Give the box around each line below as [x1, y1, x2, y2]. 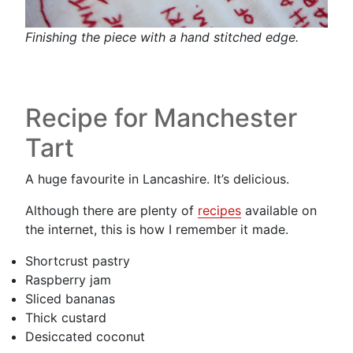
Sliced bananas [25, 290, 115, 307]
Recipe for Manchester [25, 102, 297, 133]
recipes [198, 202, 241, 218]
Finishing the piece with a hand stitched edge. [25, 28, 299, 45]
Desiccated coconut [25, 328, 149, 344]
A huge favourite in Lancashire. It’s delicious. [25, 170, 289, 187]
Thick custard [25, 309, 106, 325]
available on [241, 202, 317, 218]
